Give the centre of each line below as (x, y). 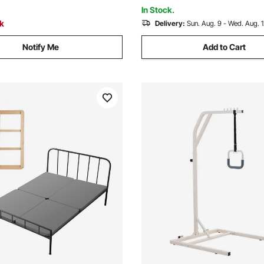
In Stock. (158, 10)
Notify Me (40, 47)
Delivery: (170, 23)
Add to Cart (224, 47)
